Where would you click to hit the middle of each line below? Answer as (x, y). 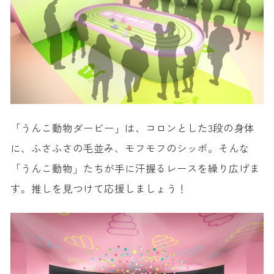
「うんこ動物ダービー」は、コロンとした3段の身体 (132, 128)
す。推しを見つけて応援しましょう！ (98, 188)
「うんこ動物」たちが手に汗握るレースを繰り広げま (135, 168)
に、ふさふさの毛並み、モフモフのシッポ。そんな (130, 148)
